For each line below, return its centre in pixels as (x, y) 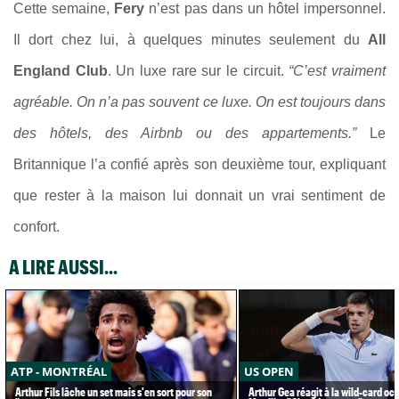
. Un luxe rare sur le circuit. (198, 70)
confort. (37, 226)
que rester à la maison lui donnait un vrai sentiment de (199, 195)
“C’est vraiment (338, 70)
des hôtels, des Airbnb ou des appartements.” (185, 133)
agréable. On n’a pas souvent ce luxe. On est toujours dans (199, 102)
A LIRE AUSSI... (63, 266)
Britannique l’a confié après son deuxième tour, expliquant (199, 164)
